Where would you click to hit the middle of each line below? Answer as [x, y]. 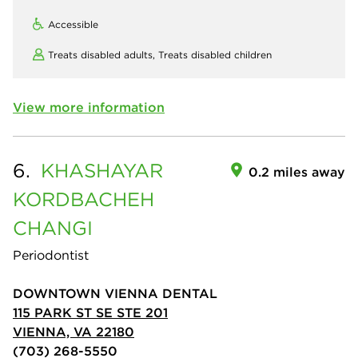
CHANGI [53, 227]
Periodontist [51, 255]
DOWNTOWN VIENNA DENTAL [115, 293]
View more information [89, 107]
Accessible [73, 24]
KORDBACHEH [84, 199]
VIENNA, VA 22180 [74, 331]
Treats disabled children [215, 54]
